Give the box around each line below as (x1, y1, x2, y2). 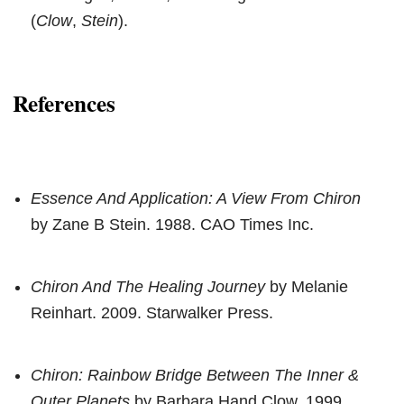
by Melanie (265, 277, 348, 296)
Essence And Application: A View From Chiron (31, 188, 361, 207)
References (13, 87, 115, 121)
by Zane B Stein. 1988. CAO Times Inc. (31, 215, 314, 234)
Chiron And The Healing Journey (31, 277, 265, 296)
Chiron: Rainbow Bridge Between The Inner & (31, 365, 359, 384)
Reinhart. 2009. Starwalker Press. (31, 303, 273, 322)
